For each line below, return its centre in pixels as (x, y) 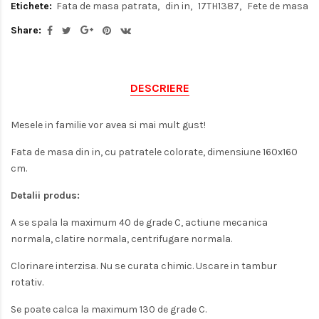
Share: (26, 30)
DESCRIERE (159, 88)
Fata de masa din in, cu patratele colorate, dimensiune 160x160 (154, 152)
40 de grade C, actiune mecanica (192, 222)
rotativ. (27, 282)
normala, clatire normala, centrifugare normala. (121, 239)
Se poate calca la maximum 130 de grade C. (109, 309)
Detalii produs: (45, 195)
